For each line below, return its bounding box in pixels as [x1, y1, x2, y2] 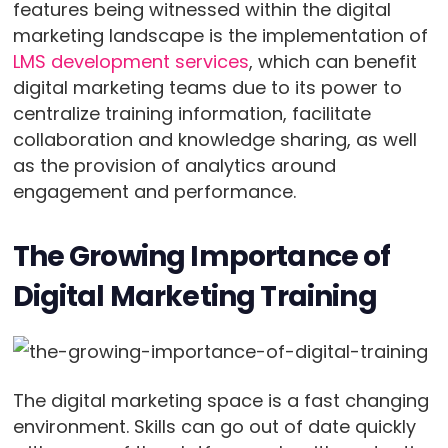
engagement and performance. [12, 179, 296, 204]
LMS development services [12, 49, 249, 74]
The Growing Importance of [12, 237, 391, 276]
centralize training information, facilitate [12, 101, 371, 126]
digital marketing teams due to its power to [12, 75, 402, 100]
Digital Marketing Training [12, 277, 377, 316]
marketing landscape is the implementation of [12, 23, 428, 48]
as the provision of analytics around [12, 153, 336, 178]
